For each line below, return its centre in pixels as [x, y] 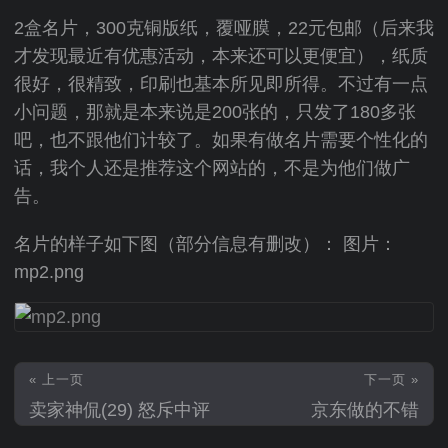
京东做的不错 [365, 410]
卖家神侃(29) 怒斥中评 [119, 410]
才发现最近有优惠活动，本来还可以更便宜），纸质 [221, 56]
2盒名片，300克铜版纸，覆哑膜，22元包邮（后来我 [224, 28]
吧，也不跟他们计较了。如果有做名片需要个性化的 [221, 140]
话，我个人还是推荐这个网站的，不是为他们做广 [212, 168]
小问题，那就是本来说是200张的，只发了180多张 [215, 112]
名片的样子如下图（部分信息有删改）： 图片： [205, 244]
